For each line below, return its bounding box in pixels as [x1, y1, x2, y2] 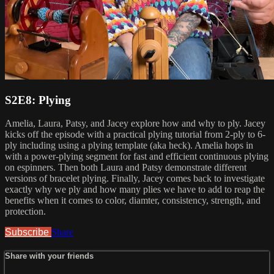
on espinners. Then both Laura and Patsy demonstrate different [5, 162, 246, 173]
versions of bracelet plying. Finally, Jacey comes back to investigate [5, 173, 265, 184]
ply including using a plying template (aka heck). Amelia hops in [5, 140, 253, 151]
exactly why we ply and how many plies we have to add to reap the [5, 184, 265, 195]
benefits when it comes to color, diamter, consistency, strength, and [5, 195, 261, 206]
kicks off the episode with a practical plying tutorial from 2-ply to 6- [5, 129, 265, 140]
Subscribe [5, 227, 51, 238]
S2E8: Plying [5, 93, 71, 106]
